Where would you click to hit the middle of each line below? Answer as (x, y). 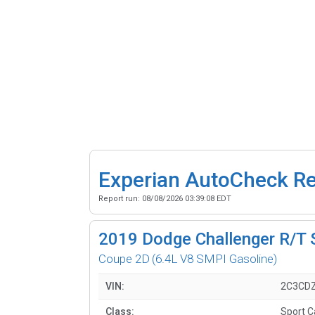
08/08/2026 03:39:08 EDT (187, 198)
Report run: (120, 198)
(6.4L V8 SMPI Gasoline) (214, 258)
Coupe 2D (124, 258)
